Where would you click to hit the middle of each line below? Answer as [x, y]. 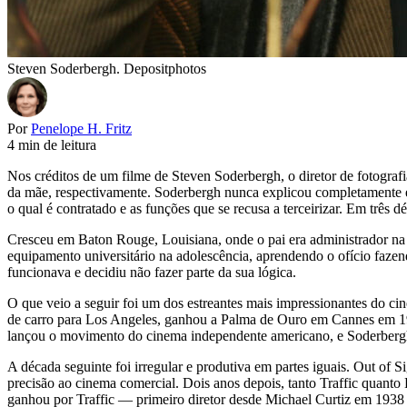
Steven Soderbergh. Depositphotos [107, 68]
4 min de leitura [52, 144]
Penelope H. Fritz [81, 128]
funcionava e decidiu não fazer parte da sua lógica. [152, 272]
